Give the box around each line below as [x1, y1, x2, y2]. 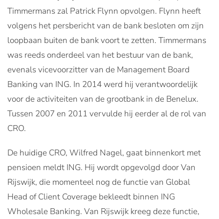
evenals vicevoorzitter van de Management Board [7, 64, 190, 75]
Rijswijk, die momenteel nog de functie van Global [7, 176, 190, 188]
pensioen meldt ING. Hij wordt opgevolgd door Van [7, 162, 196, 173]
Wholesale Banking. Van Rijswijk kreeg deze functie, [7, 206, 199, 217]
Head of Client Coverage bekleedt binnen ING [7, 191, 175, 202]
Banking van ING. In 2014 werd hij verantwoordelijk [7, 79, 197, 90]
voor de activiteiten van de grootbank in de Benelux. [7, 93, 198, 105]
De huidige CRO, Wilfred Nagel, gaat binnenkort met [7, 147, 201, 158]
